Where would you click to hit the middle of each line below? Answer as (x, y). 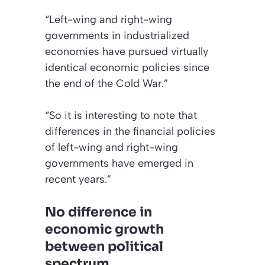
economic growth (104, 229)
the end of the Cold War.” (106, 83)
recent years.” (78, 179)
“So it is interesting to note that (121, 115)
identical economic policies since (127, 67)
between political (104, 246)
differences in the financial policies (130, 131)
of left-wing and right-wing (112, 147)
